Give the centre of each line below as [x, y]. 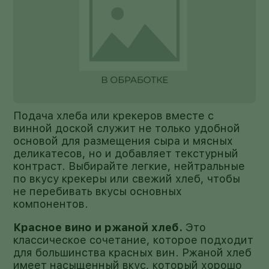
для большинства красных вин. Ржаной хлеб [133, 252]
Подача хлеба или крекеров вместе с [114, 115]
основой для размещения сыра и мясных [123, 141]
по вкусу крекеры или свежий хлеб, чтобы [127, 178]
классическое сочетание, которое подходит [134, 240]
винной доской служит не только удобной [127, 128]
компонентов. [51, 204]
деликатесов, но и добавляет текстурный [126, 153]
